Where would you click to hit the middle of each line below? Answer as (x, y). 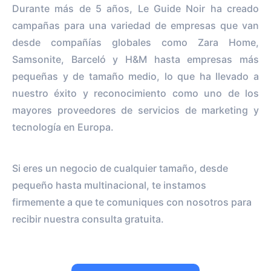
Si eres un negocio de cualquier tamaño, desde (120, 168)
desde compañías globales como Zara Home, (135, 42)
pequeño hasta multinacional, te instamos (109, 185)
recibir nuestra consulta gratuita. (88, 219)
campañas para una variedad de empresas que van (135, 25)
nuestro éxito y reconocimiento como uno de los (135, 93)
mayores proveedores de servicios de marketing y (135, 110)
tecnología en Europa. (63, 127)
